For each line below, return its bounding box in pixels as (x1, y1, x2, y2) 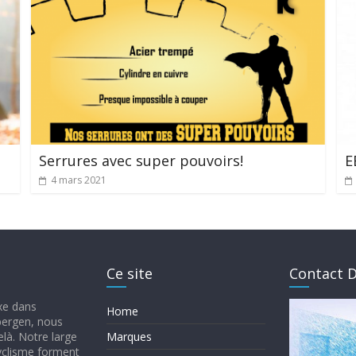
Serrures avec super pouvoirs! (38, 150, 243, 170)
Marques (106, 328, 152, 344)
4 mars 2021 (50, 172, 106, 187)
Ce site (106, 263, 153, 283)
